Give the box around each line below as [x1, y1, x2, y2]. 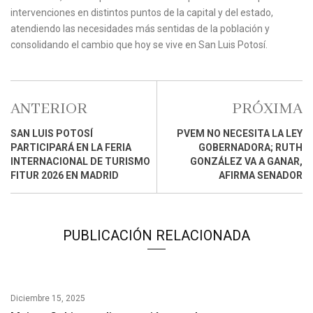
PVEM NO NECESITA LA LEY [177, 128, 303, 140]
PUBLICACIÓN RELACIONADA [63, 227, 250, 245]
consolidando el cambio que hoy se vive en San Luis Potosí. [10, 39, 268, 51]
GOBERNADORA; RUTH [198, 142, 303, 154]
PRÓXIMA [232, 99, 303, 119]
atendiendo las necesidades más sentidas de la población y [10, 23, 270, 35]
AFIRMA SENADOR [219, 170, 303, 182]
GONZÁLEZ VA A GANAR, [190, 156, 303, 168]
